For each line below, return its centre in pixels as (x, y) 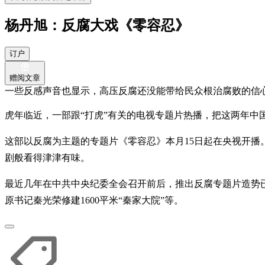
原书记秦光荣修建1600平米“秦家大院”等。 (94, 200)
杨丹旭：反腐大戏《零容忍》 (97, 25)
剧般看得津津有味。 (47, 157)
